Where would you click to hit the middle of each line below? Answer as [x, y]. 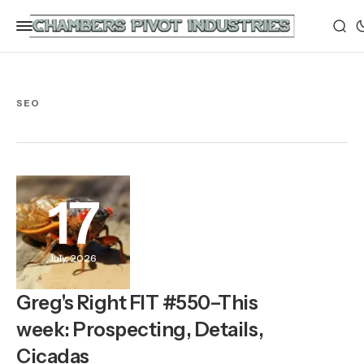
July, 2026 [73, 258]
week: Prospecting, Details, [140, 329]
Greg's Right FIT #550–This [137, 303]
